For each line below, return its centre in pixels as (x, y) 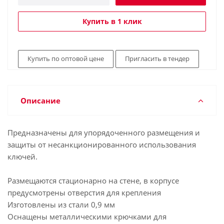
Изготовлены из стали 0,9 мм (61, 204)
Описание (40, 100)
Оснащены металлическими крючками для (87, 216)
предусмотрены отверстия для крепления (84, 192)
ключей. (22, 156)
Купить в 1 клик (112, 21)
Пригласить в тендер (157, 58)
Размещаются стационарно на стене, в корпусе (93, 180)
